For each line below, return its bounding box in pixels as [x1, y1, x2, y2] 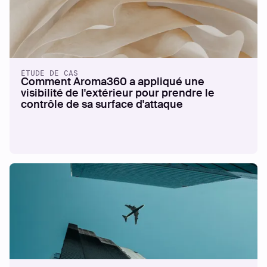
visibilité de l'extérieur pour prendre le [21, 86, 215, 100]
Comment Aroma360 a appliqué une [21, 74, 205, 89]
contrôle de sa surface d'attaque [21, 97, 184, 111]
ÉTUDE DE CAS [21, 69, 79, 77]
